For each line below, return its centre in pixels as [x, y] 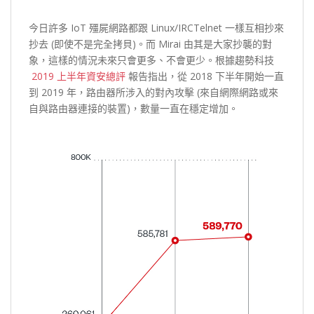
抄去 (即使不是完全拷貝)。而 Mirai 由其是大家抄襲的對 [150, 43]
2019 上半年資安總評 [78, 76]
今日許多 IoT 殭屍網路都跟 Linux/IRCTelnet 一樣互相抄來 [156, 27]
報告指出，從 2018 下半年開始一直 [206, 76]
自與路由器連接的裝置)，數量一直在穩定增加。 [134, 108]
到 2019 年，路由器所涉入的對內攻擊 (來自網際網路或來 [153, 92]
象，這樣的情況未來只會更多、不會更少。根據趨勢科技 [151, 60]
